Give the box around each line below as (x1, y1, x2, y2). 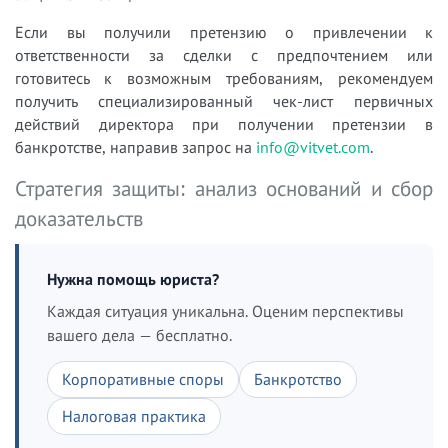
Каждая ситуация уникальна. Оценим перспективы (47, 300, 404, 321)
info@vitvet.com (256, 136, 370, 157)
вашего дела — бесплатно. (47, 324, 232, 345)
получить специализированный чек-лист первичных (15, 90, 433, 111)
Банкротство (254, 368, 342, 389)
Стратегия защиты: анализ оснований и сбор (15, 174, 433, 202)
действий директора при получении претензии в (15, 113, 433, 134)
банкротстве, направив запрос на (15, 136, 256, 157)
